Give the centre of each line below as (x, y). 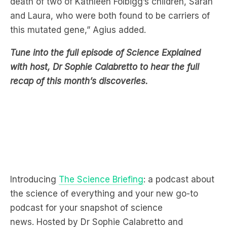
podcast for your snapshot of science (86, 178)
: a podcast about (179, 149)
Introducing (34, 149)
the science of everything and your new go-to (104, 163)
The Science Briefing (101, 149)
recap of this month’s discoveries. (80, 50)
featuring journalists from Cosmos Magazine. (101, 206)
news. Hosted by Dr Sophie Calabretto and (97, 192)
